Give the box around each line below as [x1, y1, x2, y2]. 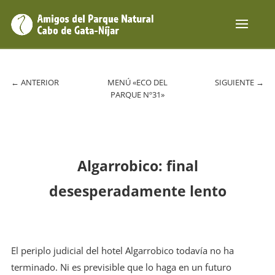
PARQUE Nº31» [110, 89, 165, 100]
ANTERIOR [20, 77, 59, 88]
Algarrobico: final [77, 156, 198, 176]
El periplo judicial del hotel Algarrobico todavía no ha [10, 244, 234, 257]
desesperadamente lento [48, 181, 227, 201]
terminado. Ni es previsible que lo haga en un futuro [10, 261, 231, 273]
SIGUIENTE [215, 77, 257, 88]
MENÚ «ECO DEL [107, 77, 168, 88]
